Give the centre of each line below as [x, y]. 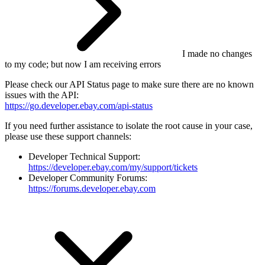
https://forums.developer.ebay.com [92, 188]
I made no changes [217, 53]
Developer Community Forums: [88, 177]
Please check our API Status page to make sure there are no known [129, 84]
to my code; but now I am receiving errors [83, 64]
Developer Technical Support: [84, 156]
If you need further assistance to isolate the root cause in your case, [129, 125]
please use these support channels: [68, 136]
